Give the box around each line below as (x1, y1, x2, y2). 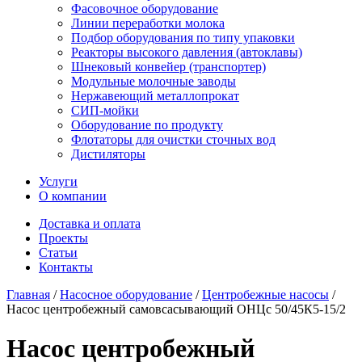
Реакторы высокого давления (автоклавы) (71, 45, 302, 59)
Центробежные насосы (202, 288, 329, 301)
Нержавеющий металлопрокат (71, 89, 239, 103)
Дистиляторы (71, 147, 145, 161)
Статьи (39, 246, 78, 259)
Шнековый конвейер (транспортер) (71, 60, 266, 74)
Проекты (39, 231, 88, 245)
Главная (6, 288, 50, 301)
